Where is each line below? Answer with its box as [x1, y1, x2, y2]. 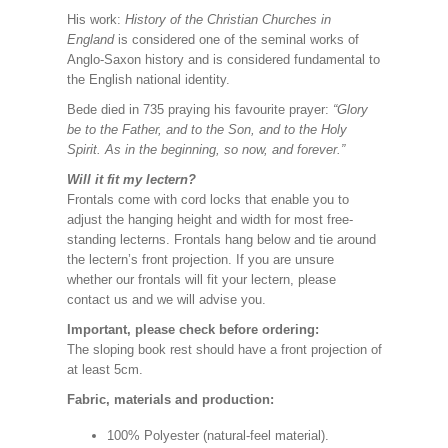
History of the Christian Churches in [124, 12, 331, 27]
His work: [66, 12, 125, 27]
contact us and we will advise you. [66, 292, 266, 307]
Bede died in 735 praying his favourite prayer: [66, 102, 333, 117]
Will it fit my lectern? [66, 172, 200, 187]
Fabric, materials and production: [66, 392, 274, 407]
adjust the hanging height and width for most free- [66, 212, 353, 227]
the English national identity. [66, 72, 234, 87]
